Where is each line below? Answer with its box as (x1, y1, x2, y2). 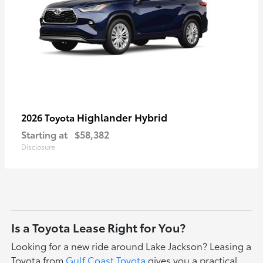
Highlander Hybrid (77, 109, 167, 124)
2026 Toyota (21, 110, 77, 124)
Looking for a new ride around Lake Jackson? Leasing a (11, 238, 252, 252)
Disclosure (21, 141, 55, 151)
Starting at (21, 127, 68, 141)
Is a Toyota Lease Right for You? (11, 218, 186, 235)
